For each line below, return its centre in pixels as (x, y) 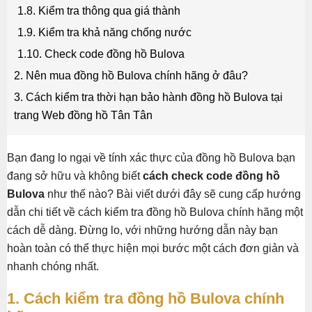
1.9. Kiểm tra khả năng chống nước (104, 33)
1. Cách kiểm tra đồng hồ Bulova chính (146, 299)
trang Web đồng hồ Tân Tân (83, 116)
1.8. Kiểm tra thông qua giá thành (99, 11)
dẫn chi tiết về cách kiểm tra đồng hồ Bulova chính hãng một (155, 212)
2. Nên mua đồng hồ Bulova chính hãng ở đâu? (131, 76)
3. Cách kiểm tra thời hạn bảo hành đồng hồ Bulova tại (148, 97)
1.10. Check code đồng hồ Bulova (101, 54)
